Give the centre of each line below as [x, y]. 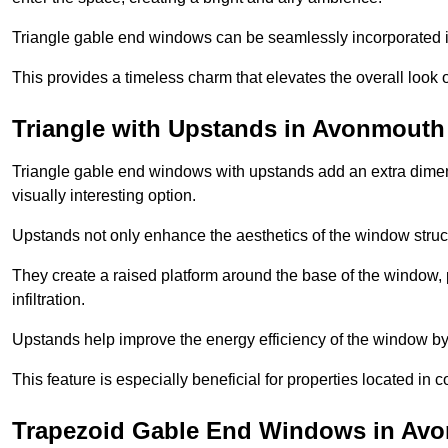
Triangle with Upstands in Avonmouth [228, 128]
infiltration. [48, 299]
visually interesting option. [104, 195]
